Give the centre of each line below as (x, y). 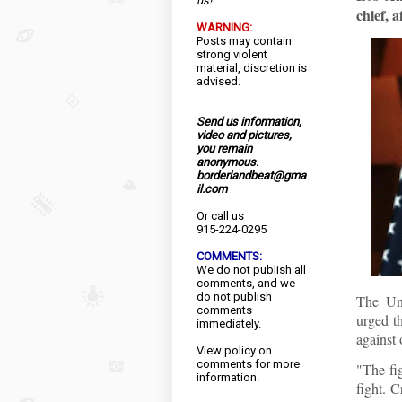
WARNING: (224, 27)
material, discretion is (252, 68)
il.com (212, 189)
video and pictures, (244, 135)
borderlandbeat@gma (251, 175)
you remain (224, 149)
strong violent (232, 54)
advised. (218, 81)
